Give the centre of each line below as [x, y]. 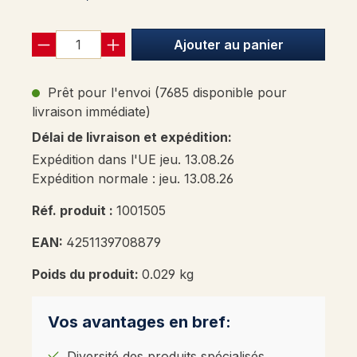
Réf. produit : [74, 211]
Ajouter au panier [228, 45]
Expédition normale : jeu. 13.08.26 [133, 179]
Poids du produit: [87, 275]
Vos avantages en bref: [139, 322]
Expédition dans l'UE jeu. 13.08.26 [133, 160]
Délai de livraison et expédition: [132, 137]
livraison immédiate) [91, 112]
